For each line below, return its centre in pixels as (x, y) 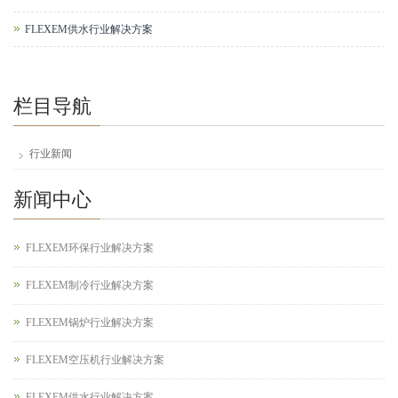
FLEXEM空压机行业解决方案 (95, 359)
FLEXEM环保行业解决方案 (90, 247)
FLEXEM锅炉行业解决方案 (90, 322)
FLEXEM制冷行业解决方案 (90, 285)
